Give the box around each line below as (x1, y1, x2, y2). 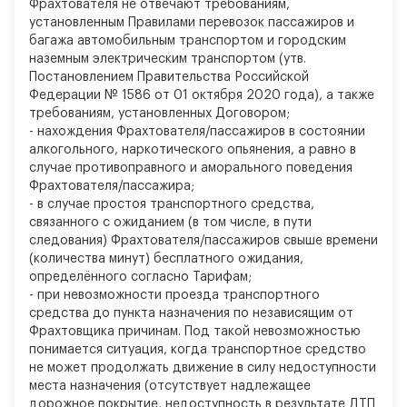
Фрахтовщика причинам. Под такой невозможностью (29, 325, 361, 338)
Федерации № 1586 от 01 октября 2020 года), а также (29, 89, 374, 102)
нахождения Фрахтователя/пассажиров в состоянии (34, 125, 365, 138)
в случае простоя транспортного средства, (34, 198, 314, 211)
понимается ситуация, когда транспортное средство (29, 343, 366, 356)
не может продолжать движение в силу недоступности (29, 362, 376, 374)
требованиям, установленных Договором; (29, 107, 290, 120)
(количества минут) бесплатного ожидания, (29, 253, 303, 265)
